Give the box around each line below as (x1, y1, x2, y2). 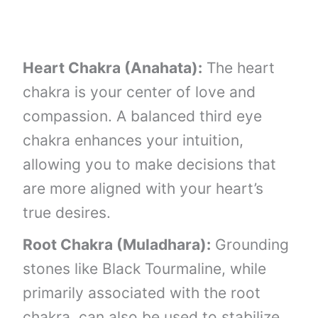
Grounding (211, 236, 290, 253)
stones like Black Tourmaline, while (23, 260, 267, 278)
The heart (202, 58, 275, 77)
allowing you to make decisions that (23, 155, 277, 173)
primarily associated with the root (23, 284, 261, 302)
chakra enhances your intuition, (23, 131, 244, 149)
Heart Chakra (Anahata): (23, 58, 203, 77)
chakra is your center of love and (23, 82, 256, 101)
